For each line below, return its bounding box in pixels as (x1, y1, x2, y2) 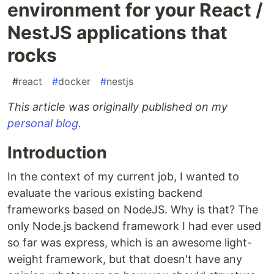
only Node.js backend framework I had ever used (7, 220, 261, 233)
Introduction (7, 143, 107, 163)
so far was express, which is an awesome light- (7, 236, 252, 250)
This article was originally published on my (7, 100, 228, 114)
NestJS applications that (7, 21, 228, 44)
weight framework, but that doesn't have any (7, 253, 242, 266)
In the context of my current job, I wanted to (7, 170, 239, 183)
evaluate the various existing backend (7, 187, 202, 200)
